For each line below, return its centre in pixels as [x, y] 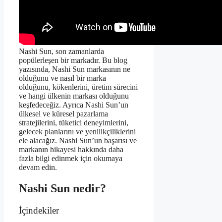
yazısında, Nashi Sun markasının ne [75, 69]
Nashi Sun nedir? [62, 189]
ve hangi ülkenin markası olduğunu [74, 96]
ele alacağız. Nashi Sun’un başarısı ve [78, 141]
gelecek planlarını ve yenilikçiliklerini [77, 132]
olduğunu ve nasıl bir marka [62, 78]
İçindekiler [39, 210]
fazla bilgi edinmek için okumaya [71, 159]
